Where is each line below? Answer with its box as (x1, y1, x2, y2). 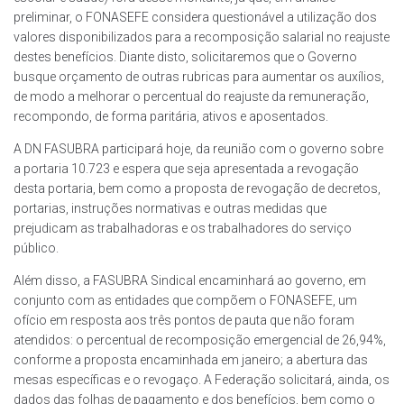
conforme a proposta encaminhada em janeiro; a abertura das (14, 353, 368, 368)
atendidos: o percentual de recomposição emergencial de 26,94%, (14, 333, 386, 348)
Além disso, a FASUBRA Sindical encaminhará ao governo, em (14, 273, 366, 289)
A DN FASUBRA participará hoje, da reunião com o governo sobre (14, 142, 383, 157)
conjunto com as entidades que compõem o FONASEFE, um (14, 293, 357, 308)
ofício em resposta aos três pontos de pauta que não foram (14, 313, 354, 328)
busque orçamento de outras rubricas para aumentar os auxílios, (14, 69, 384, 85)
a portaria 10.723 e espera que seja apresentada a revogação (14, 161, 359, 177)
